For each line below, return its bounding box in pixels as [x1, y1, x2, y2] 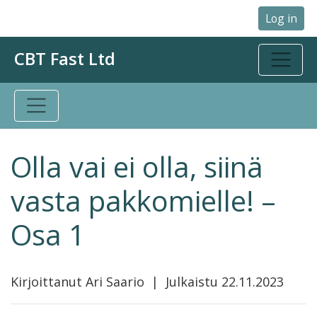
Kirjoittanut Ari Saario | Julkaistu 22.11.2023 [11, 272, 284, 290]
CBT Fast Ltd [14, 47, 115, 71]
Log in [265, 10, 297, 26]
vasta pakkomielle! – [11, 180, 276, 220]
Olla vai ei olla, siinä [11, 146, 263, 186]
